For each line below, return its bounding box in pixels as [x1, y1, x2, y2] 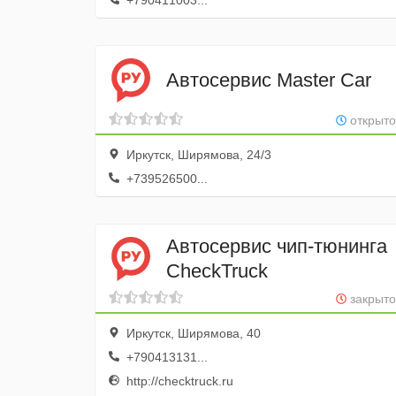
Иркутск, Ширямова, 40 [123, 326, 261, 340]
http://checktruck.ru [123, 374, 233, 388]
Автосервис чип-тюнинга [166, 234, 387, 257]
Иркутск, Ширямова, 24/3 [123, 148, 271, 162]
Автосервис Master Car [166, 68, 371, 91]
